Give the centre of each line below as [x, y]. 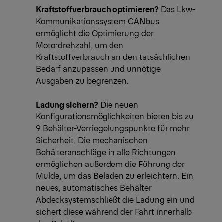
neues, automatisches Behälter [94, 188]
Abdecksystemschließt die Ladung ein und [115, 199]
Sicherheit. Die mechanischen [92, 140]
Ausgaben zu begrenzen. [83, 81]
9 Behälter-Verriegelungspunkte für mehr [113, 128]
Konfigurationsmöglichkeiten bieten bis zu [115, 116]
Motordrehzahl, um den [80, 45]
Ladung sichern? [67, 104]
